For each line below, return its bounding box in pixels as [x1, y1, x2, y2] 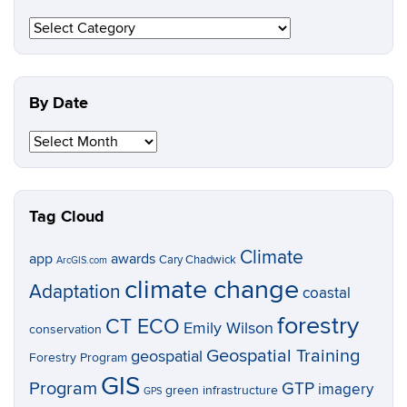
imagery [318, 381, 373, 399]
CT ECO [105, 314, 180, 340]
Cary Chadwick [159, 253, 236, 267]
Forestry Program [29, 350, 127, 365]
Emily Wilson [184, 319, 273, 338]
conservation [29, 322, 102, 337]
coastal [303, 284, 351, 303]
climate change [124, 273, 299, 306]
